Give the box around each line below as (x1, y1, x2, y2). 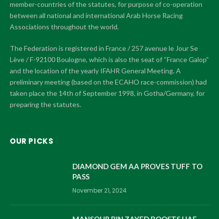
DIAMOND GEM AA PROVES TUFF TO (72, 161, 202, 171)
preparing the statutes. (10, 100, 81, 109)
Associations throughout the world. (10, 22, 119, 31)
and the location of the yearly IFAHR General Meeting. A (10, 66, 181, 75)
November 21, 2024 (72, 186, 127, 195)
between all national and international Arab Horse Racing (10, 11, 183, 20)
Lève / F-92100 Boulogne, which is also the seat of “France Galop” (10, 55, 209, 64)
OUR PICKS (10, 135, 54, 146)
